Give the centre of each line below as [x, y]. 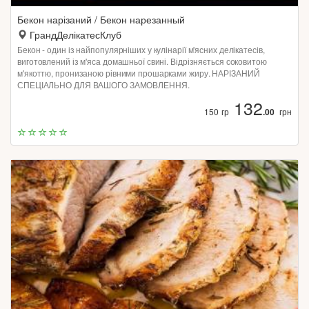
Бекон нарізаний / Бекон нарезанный [101, 19]
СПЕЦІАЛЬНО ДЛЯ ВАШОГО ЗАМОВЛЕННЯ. [103, 84]
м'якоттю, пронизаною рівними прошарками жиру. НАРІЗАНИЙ [139, 73]
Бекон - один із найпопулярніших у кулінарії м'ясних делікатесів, [141, 49]
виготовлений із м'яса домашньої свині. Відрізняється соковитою [142, 61]
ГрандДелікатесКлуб [76, 34]
